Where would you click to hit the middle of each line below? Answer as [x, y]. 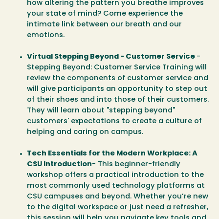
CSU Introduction [59, 165]
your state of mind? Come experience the [105, 14]
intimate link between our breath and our [104, 25]
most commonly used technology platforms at [116, 186]
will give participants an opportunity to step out [117, 89]
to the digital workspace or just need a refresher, [118, 208]
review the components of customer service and [118, 79]
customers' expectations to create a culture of [114, 122]
